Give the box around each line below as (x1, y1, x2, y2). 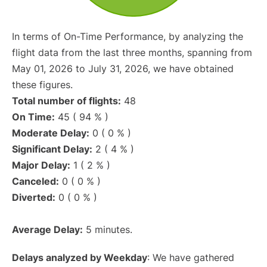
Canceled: (12, 175, 59, 187)
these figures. (12, 79, 73, 91)
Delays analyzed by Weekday (12, 252, 147, 263)
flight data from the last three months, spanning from (12, 46, 252, 58)
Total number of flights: (12, 95, 121, 107)
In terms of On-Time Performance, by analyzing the (12, 30, 243, 42)
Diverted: (12, 191, 55, 203)
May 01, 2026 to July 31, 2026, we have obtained (12, 63, 234, 74)
